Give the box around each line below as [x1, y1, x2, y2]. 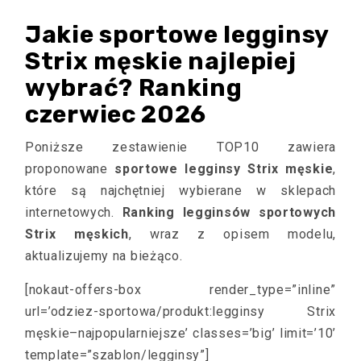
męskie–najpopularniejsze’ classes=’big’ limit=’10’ [25, 326, 336, 341]
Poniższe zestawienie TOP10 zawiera [25, 139, 336, 155]
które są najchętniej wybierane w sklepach [25, 183, 336, 198]
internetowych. [25, 205, 122, 220]
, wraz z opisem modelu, [128, 226, 336, 242]
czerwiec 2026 [25, 100, 207, 129]
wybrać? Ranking [25, 73, 243, 102]
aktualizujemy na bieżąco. [25, 248, 183, 263]
